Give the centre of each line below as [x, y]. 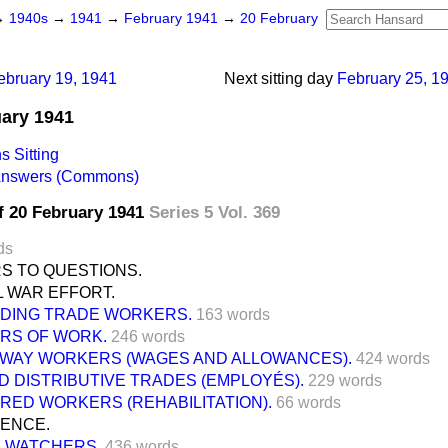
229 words [345, 380]
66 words [308, 402]
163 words [233, 314]
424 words [393, 358]
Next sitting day [278, 78]
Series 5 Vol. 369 [214, 212]
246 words [148, 336]
